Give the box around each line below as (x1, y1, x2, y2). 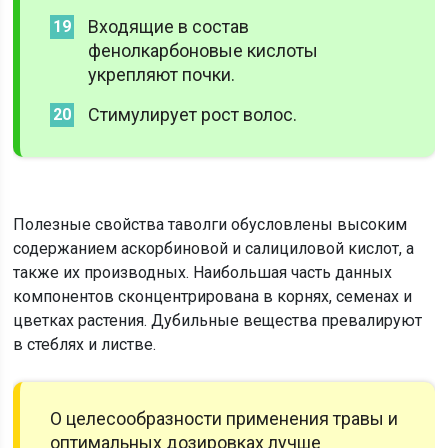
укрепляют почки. (88, 64, 236, 85)
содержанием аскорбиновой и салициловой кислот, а (13, 239, 415, 258)
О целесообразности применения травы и (50, 408, 399, 429)
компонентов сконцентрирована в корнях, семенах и (13, 287, 413, 306)
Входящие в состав (88, 16, 250, 37)
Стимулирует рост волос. (88, 104, 298, 125)
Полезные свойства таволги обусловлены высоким (13, 215, 408, 234)
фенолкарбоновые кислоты (88, 40, 319, 61)
